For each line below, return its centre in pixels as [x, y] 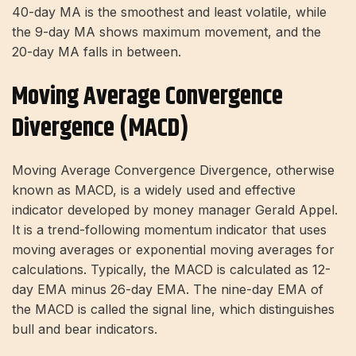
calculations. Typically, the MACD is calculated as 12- [171, 269]
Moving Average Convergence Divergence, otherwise [173, 170]
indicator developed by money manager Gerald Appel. [175, 209]
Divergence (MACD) [101, 129]
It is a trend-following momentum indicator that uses [169, 229]
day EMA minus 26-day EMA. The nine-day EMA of [168, 289]
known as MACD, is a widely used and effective [154, 190]
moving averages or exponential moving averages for [173, 249]
